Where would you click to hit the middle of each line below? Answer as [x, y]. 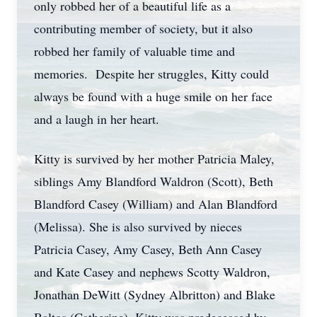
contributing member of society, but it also [143, 28]
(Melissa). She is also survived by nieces [138, 226]
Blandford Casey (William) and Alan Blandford [156, 204]
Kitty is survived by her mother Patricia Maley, [154, 158]
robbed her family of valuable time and [134, 51]
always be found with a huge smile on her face [153, 96]
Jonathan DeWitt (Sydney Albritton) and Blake [155, 294]
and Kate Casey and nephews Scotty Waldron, [152, 272]
